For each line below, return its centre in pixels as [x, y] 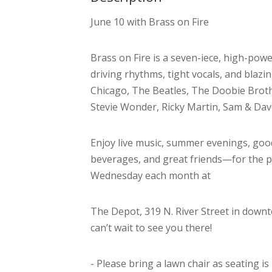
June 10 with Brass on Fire [150, 22]
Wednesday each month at [152, 176]
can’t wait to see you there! [151, 228]
